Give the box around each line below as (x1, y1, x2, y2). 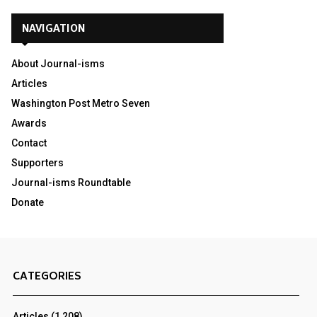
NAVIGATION (22, 22, 85, 35)
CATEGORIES (13, 268, 82, 286)
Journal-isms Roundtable (11, 177, 131, 188)
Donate (11, 197, 44, 208)
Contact (11, 137, 47, 149)
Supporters (11, 157, 64, 168)
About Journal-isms (11, 58, 105, 69)
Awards (11, 117, 47, 129)
